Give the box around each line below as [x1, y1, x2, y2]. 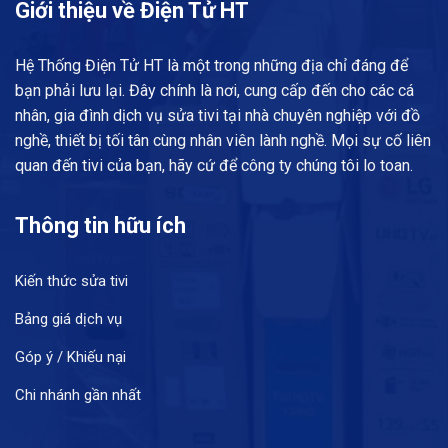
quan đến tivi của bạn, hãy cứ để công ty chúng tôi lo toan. [15, 156, 413, 176]
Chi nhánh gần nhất [15, 386, 141, 405]
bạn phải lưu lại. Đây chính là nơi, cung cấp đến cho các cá [15, 81, 414, 101]
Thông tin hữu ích [15, 213, 186, 239]
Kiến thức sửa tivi [15, 272, 128, 291]
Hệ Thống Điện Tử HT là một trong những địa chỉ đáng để [15, 56, 408, 76]
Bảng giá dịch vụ [15, 310, 122, 329]
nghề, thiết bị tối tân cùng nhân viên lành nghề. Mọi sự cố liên [15, 131, 431, 151]
